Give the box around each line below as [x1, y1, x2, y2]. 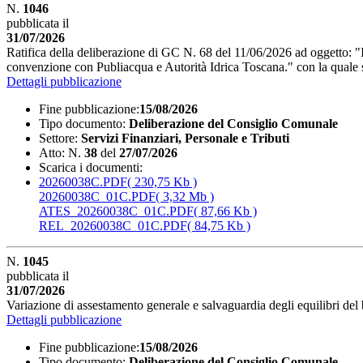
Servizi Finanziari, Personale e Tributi [81, 130, 289, 145]
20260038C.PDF [39, 174, 127, 189]
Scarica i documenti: [39, 160, 143, 174]
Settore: [39, 130, 78, 145]
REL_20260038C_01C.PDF [39, 218, 187, 233]
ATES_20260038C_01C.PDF [39, 203, 194, 218]
